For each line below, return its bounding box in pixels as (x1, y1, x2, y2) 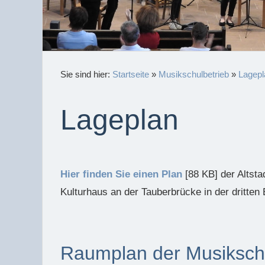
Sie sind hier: (60, 69, 112, 79)
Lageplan (60, 104, 179, 135)
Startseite (112, 69, 149, 79)
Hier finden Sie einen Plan (60, 169, 182, 180)
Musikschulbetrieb (159, 69, 229, 79)
